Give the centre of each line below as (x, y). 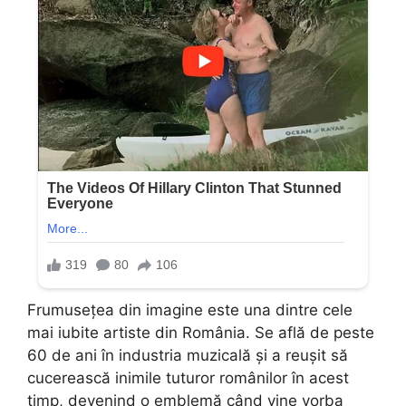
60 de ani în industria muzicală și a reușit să (188, 355)
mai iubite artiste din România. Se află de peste (201, 332)
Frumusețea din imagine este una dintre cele (190, 309)
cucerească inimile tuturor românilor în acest (188, 377)
